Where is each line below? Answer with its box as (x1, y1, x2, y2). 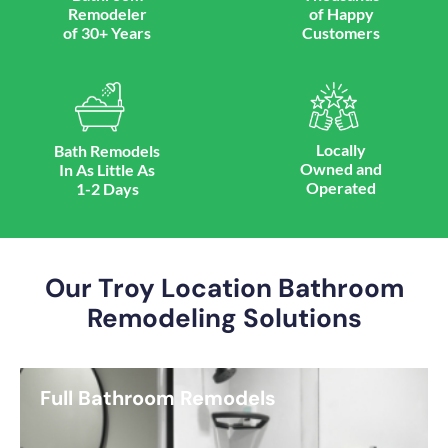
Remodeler (67, 4, 147, 24)
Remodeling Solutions (86, 301, 362, 336)
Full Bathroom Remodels (40, 385, 276, 412)
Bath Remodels (54, 141, 160, 161)
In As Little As (59, 160, 155, 180)
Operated (306, 178, 376, 198)
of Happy (308, 4, 374, 24)
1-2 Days (75, 179, 139, 199)
